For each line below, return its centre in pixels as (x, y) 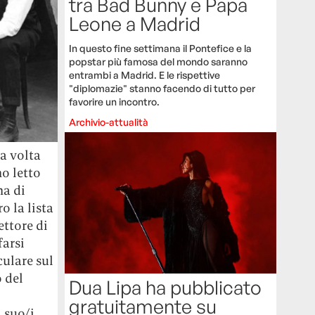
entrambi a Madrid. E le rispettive (145, 75)
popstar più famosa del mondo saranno (159, 62)
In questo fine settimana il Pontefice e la (161, 49)
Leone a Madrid (135, 24)
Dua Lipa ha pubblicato (166, 288)
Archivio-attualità (109, 122)
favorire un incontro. (115, 102)
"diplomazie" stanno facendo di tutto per (162, 89)
